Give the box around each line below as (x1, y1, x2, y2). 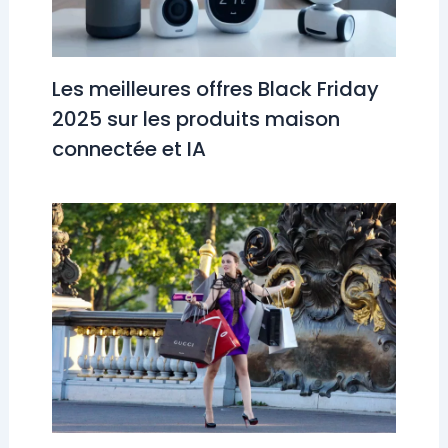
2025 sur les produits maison (51, 105, 340, 134)
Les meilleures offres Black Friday (51, 75, 379, 104)
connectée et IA (51, 135, 206, 164)
